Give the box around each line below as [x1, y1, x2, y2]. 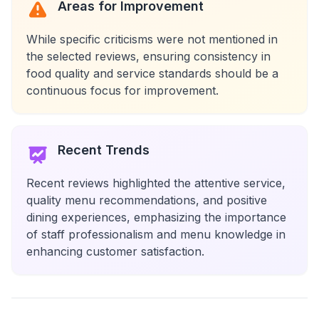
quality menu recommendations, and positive [26, 193, 267, 207]
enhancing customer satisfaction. [26, 244, 204, 258]
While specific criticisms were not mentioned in [26, 32, 278, 46]
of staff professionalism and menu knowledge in [26, 227, 286, 241]
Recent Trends [58, 142, 150, 157]
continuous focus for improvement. [26, 83, 219, 98]
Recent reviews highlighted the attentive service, [26, 176, 286, 190]
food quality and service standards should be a [26, 66, 278, 80]
